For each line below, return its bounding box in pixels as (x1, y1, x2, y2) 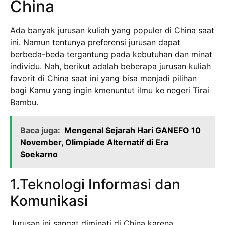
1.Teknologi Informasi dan (10, 175, 180, 193)
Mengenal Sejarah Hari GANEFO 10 (64, 125, 201, 135)
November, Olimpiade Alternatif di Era (20, 137, 168, 147)
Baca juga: (20, 125, 60, 135)
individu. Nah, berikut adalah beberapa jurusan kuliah (10, 61, 211, 72)
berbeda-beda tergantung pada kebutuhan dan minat (10, 49, 212, 60)
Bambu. (10, 97, 38, 108)
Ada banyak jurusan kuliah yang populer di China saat (10, 25, 214, 36)
